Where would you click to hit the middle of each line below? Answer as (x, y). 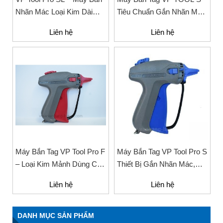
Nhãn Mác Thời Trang (51, 176)
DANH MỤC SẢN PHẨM (56, 216)
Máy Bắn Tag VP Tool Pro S (162, 152)
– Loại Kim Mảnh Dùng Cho (60, 164)
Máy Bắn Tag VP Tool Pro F (60, 152)
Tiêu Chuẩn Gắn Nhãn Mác (161, 12)
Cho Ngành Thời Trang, (54, 24)
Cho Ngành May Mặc (152, 24)
